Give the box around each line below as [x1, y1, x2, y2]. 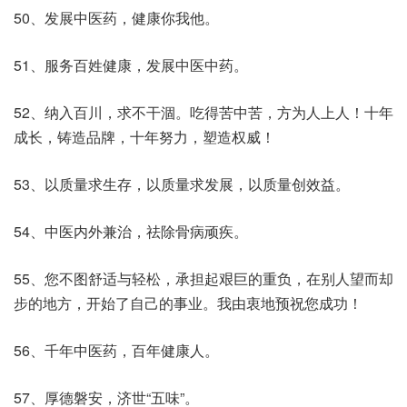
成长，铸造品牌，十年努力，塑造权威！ [14, 126, 275, 147]
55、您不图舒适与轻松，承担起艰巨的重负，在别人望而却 [14, 268, 393, 289]
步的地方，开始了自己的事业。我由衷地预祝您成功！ [14, 293, 362, 313]
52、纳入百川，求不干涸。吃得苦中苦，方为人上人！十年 [14, 102, 393, 123]
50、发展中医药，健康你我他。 [14, 7, 219, 28]
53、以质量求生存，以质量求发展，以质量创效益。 [14, 174, 350, 194]
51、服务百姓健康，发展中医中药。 [14, 55, 248, 75]
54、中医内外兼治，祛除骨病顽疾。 [14, 221, 248, 242]
